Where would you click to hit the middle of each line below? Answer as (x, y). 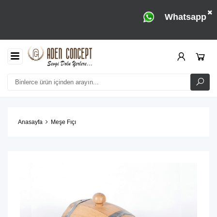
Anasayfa (30, 122)
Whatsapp (185, 17)
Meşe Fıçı (63, 122)
